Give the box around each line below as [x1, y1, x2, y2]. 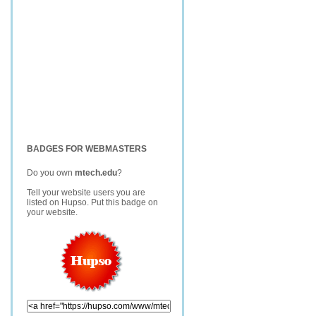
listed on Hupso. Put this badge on [27, 197, 158, 207]
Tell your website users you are [27, 188, 145, 197]
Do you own [27, 168, 75, 178]
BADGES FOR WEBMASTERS [27, 144, 147, 154]
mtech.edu [75, 168, 117, 178]
